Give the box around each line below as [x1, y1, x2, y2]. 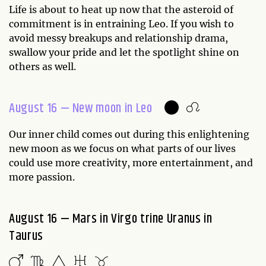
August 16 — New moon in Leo [9, 98, 153, 119]
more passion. [9, 170, 77, 183]
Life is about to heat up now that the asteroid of [9, 3, 233, 15]
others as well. [9, 60, 78, 72]
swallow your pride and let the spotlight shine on [9, 46, 239, 58]
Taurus [9, 226, 43, 246]
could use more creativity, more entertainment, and [9, 156, 253, 169]
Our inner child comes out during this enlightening [9, 128, 249, 140]
